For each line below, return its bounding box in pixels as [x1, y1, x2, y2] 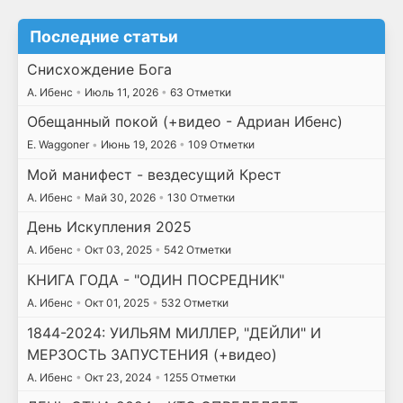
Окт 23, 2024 [81, 370, 155, 384]
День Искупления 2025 [26, 218, 192, 237]
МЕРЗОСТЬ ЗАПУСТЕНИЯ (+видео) [26, 345, 277, 363]
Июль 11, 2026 [81, 85, 161, 99]
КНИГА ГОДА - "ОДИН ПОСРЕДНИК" [26, 271, 284, 289]
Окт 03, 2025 [81, 243, 155, 257]
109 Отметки [184, 138, 255, 152]
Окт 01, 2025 [81, 296, 152, 309]
